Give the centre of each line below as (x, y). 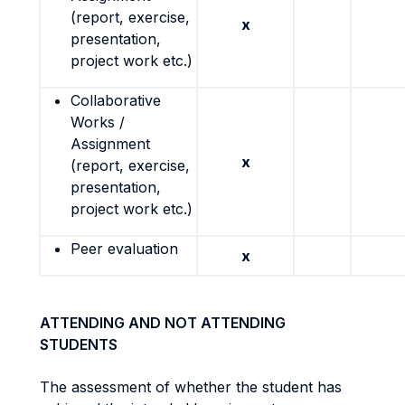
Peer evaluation (124, 249)
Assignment (110, 144)
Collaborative (116, 100)
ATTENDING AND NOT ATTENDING (163, 323)
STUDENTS (79, 344)
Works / (98, 122)
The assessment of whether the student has (191, 387)
